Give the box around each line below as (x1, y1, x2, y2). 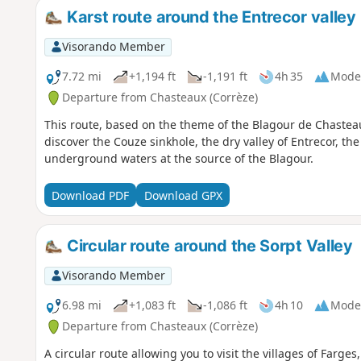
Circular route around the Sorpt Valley (63, 236, 353, 256)
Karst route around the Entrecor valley (63, 7, 356, 27)
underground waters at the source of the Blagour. (44, 151, 313, 167)
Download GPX (143, 187, 222, 203)
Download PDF (51, 187, 129, 203)
